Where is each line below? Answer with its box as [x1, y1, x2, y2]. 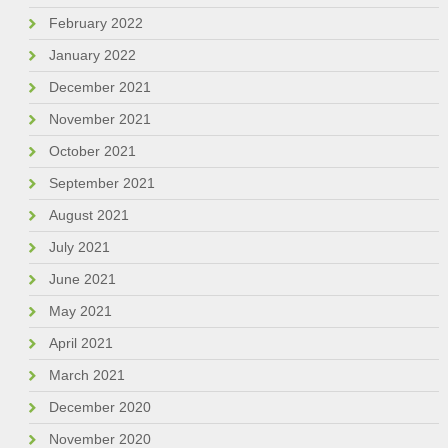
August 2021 [48, 207, 129, 224]
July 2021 [48, 239, 110, 256]
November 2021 [48, 111, 151, 128]
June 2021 [48, 271, 116, 288]
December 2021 [48, 79, 151, 96]
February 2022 [48, 15, 143, 32]
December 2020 [48, 399, 151, 416]
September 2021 [48, 175, 155, 192]
